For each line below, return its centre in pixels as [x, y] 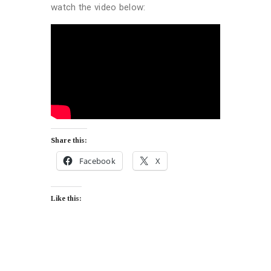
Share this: [69, 141]
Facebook [97, 161]
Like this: [66, 199]
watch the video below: [98, 8]
